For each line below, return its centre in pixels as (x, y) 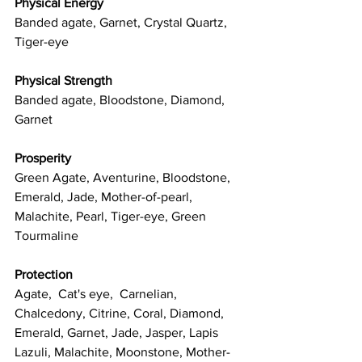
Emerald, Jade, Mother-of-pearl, (105, 197)
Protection (44, 275)
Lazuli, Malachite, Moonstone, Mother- (122, 352)
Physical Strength (63, 81)
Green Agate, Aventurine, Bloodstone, (124, 178)
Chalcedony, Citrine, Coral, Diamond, (121, 314)
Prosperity (43, 158)
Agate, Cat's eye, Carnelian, (97, 294)
